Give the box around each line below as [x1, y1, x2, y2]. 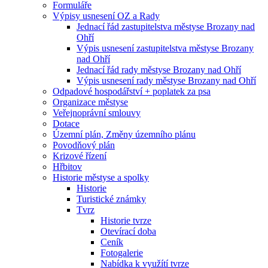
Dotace [53, 118, 80, 129]
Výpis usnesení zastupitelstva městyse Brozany [77, 43, 254, 53]
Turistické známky [77, 194, 146, 204]
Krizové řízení [53, 151, 106, 161]
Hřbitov [53, 162, 82, 172]
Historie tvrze [100, 215, 151, 226]
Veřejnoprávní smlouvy [53, 108, 141, 118]
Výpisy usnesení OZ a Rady [53, 11, 160, 21]
